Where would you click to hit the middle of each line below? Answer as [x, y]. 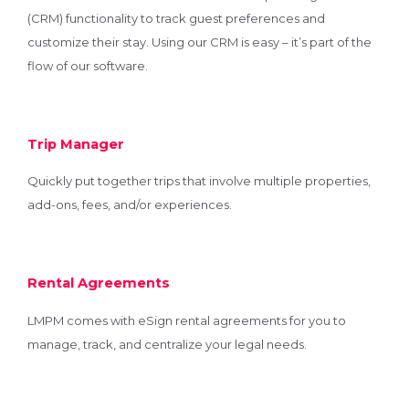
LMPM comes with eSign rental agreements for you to [187, 320]
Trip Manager [76, 144]
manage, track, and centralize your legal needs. [167, 344]
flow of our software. [88, 65]
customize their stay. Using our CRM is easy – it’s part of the [199, 42]
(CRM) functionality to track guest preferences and [176, 18]
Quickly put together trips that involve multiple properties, [199, 181]
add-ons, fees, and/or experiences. [130, 205]
